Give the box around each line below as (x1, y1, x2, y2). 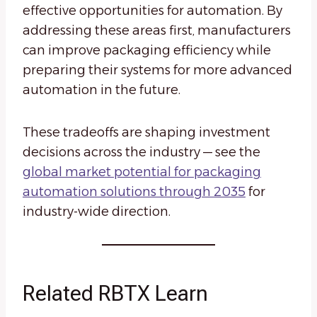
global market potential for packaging (23, 164, 261, 180)
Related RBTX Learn (23, 281, 208, 306)
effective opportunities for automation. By (23, 3, 282, 19)
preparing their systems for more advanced (23, 62, 292, 79)
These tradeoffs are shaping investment (23, 125, 270, 141)
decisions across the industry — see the (23, 144, 260, 161)
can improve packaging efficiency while (23, 42, 271, 59)
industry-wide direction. (23, 204, 171, 220)
